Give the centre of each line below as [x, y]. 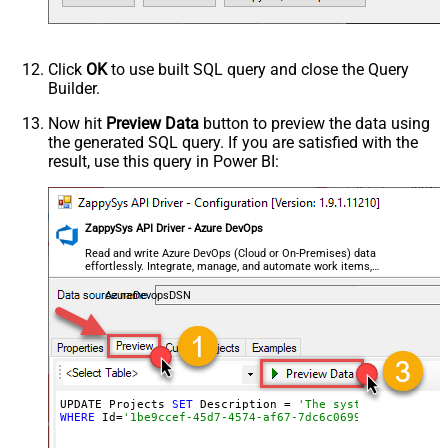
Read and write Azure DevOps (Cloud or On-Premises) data [231, 253]
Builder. [74, 89]
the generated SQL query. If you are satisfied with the [233, 143]
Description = [245, 405]
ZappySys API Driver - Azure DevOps [174, 229]
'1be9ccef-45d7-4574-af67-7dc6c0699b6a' [255, 418]
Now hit [77, 124]
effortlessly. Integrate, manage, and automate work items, [229, 266]
